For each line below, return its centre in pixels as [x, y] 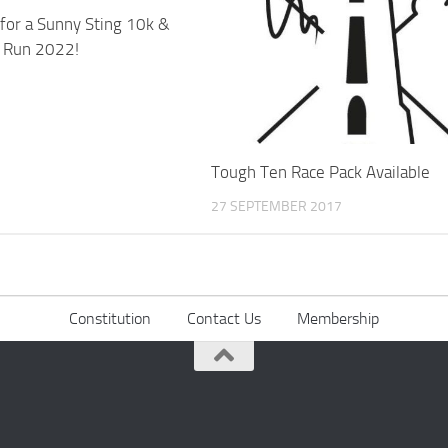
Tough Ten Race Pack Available [320, 171]
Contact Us [224, 319]
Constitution [110, 319]
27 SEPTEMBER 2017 [276, 206]
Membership [338, 319]
